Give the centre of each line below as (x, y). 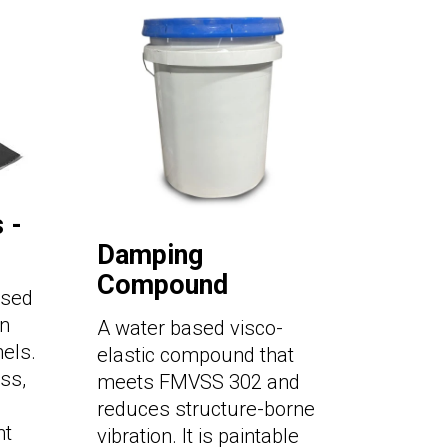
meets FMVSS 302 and (198, 382)
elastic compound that (195, 355)
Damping (150, 255)
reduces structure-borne (206, 409)
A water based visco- (190, 328)
